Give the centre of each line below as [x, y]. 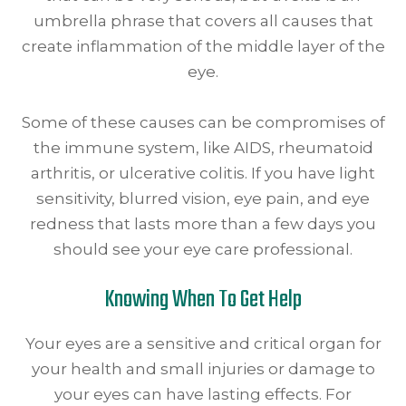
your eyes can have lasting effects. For [203, 394]
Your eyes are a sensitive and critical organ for [203, 343]
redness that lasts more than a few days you [203, 223]
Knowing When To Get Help [203, 300]
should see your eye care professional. [203, 249]
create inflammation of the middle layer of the [203, 46]
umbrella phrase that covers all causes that [203, 20]
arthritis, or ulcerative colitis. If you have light [203, 173]
